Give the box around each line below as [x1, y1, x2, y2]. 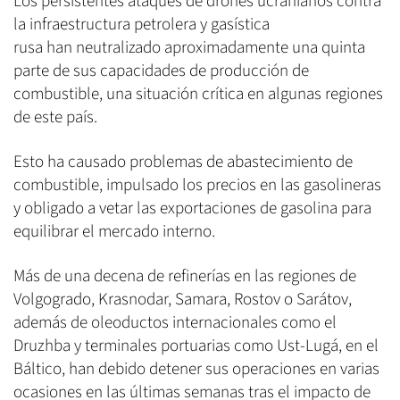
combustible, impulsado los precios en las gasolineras [13, 173, 381, 198]
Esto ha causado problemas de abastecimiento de [13, 150, 353, 175]
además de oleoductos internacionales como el [13, 311, 337, 336]
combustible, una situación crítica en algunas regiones [13, 82, 383, 107]
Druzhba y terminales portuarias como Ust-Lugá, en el [13, 334, 379, 359]
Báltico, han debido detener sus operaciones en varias [13, 357, 379, 382]
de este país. [13, 105, 97, 130]
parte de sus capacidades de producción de [13, 59, 309, 84]
